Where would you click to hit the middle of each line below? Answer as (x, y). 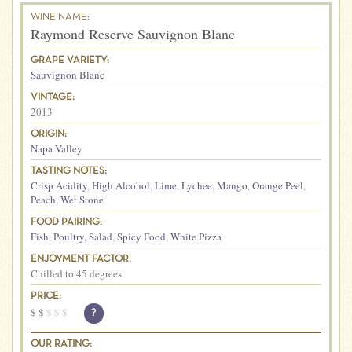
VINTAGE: (53, 97)
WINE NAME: (60, 17)
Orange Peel (278, 185)
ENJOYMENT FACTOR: (81, 259)
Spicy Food (141, 236)
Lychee (197, 185)
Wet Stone (82, 199)
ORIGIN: (49, 134)
